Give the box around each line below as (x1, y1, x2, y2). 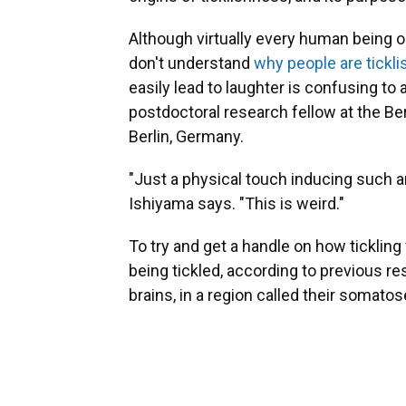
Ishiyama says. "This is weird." (129, 194, 344, 214)
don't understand (129, 53, 254, 73)
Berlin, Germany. (129, 127, 244, 147)
